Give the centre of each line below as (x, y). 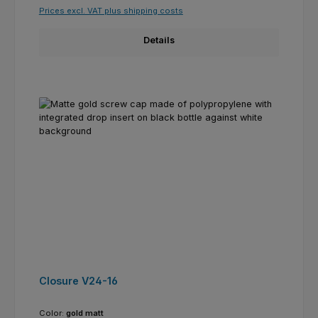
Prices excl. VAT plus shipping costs (111, 10)
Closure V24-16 (78, 281)
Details (159, 40)
